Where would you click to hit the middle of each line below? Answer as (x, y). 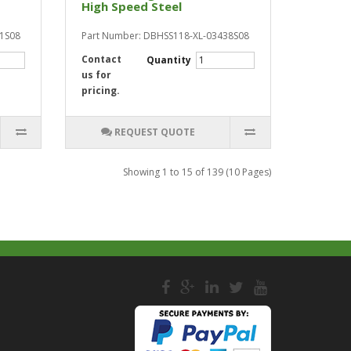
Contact (102, 59)
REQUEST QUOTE (154, 132)
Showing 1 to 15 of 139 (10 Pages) (197, 172)
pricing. (101, 90)
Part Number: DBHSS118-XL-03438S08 (166, 36)
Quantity (170, 60)
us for (97, 75)
